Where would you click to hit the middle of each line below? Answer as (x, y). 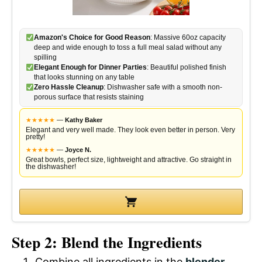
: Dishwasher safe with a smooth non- (163, 87)
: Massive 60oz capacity (188, 37)
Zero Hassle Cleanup (68, 87)
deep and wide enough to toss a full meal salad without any (127, 47)
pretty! (35, 137)
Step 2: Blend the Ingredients (107, 242)
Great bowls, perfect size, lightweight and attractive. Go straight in (129, 160)
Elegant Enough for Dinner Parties (90, 67)
